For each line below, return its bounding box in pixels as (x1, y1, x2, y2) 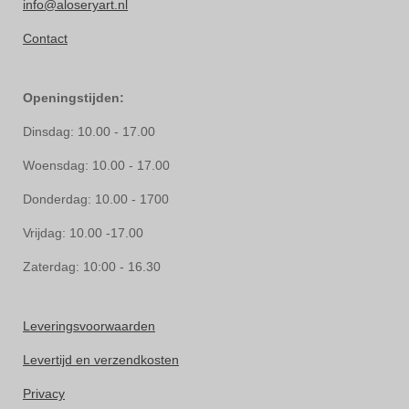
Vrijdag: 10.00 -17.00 (23, 225, 143, 240)
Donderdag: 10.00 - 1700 (23, 192, 169, 206)
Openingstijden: (23, 90, 124, 105)
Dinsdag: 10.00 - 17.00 (23, 124, 155, 139)
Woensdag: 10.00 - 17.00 (23, 158, 170, 173)
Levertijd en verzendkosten (23, 352, 179, 367)
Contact (23, 31, 68, 46)
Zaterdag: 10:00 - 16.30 (23, 259, 161, 274)
